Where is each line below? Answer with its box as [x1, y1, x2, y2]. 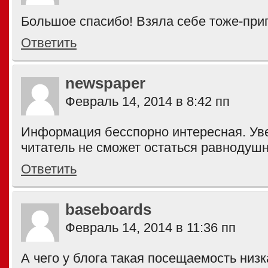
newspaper [65, 75, 145, 92]
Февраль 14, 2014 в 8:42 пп [65, 94, 230, 109]
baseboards [65, 201, 151, 218]
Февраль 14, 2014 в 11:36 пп [65, 220, 236, 235]
